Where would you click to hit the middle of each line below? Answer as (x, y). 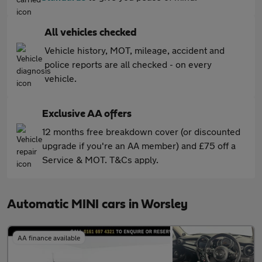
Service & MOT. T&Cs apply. (100, 159)
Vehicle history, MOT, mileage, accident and (135, 50)
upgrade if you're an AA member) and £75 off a (139, 145)
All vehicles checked (91, 33)
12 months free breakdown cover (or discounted (141, 131)
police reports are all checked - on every (128, 64)
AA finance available (49, 237)
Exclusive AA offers (87, 114)
